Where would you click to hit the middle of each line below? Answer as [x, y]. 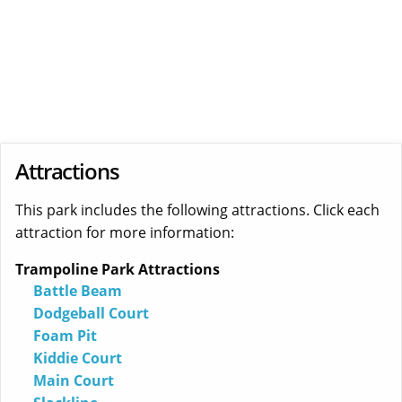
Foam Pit [65, 336]
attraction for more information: [125, 233]
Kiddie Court [78, 358]
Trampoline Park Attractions [118, 270]
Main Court [74, 381]
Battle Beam [78, 291]
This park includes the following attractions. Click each [197, 210]
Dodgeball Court [91, 314]
